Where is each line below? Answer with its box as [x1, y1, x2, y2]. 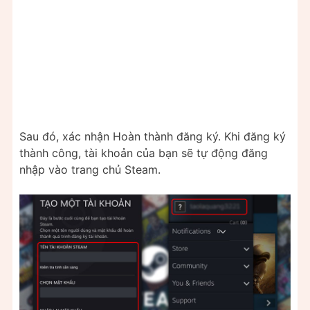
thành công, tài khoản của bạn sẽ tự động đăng [19, 146, 268, 161]
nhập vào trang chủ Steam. [19, 163, 161, 177]
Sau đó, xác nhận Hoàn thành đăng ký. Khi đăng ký [19, 129, 286, 144]
